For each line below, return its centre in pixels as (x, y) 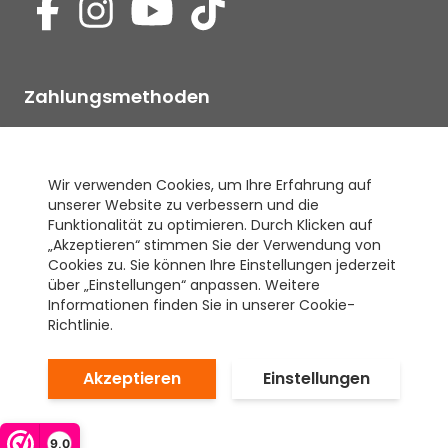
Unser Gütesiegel (102, 223)
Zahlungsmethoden (117, 97)
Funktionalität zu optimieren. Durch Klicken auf (210, 225)
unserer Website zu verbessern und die (183, 205)
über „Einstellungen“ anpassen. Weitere (184, 285)
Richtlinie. (80, 325)
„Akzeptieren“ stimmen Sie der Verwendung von (214, 245)
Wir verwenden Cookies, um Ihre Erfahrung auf (210, 185)
